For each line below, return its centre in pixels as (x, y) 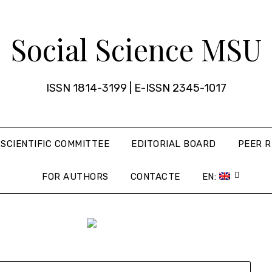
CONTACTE (155, 177)
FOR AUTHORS (75, 177)
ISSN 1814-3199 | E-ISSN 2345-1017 (136, 88)
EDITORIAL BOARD (174, 144)
